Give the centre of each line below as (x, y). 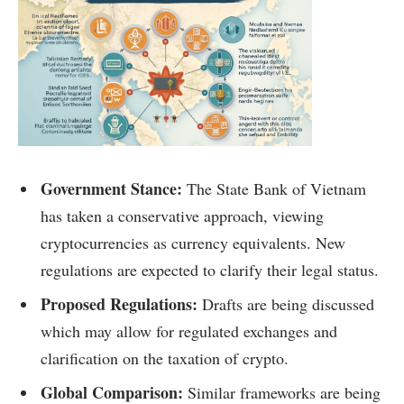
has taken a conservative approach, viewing (182, 215)
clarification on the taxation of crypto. (165, 358)
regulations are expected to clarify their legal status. (210, 269)
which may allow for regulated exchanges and (189, 331)
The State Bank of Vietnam (274, 188)
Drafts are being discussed (286, 303)
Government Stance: (111, 188)
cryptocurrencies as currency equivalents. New (193, 242)
